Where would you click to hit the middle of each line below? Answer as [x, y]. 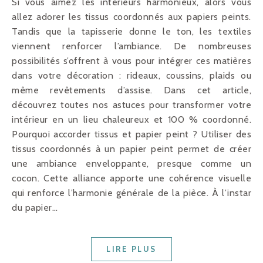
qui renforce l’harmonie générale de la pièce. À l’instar [131, 193]
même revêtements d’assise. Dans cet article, [131, 90]
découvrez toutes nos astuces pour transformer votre [131, 105]
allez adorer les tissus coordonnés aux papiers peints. [131, 17]
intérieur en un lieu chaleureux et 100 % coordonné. [131, 120]
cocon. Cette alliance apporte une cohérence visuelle [131, 178]
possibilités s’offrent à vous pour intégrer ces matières [131, 61]
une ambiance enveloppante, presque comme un [131, 164]
